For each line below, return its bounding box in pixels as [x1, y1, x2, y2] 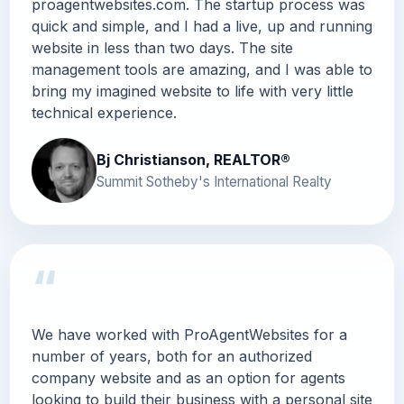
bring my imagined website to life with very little [32, 81, 353, 100]
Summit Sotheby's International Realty [96, 172, 332, 190]
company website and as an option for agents [32, 368, 345, 387]
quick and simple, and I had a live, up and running [32, 16, 372, 35]
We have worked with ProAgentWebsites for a [32, 325, 347, 344]
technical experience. [32, 103, 177, 122]
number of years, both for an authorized [32, 346, 312, 365]
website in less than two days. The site [32, 38, 293, 57]
